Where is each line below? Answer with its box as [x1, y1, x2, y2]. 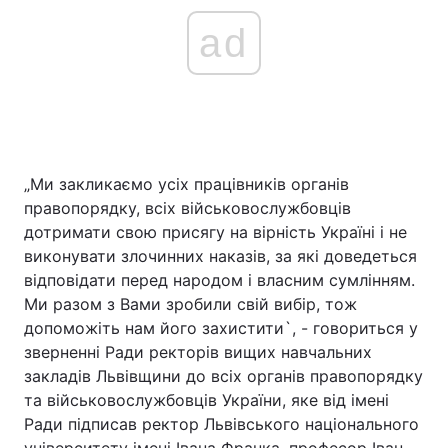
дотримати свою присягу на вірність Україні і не [24, 222, 407, 242]
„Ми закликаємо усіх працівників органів [24, 174, 349, 194]
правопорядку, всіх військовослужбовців [24, 198, 351, 218]
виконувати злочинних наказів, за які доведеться [24, 246, 417, 266]
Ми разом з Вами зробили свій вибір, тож [24, 294, 357, 314]
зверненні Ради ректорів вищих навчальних [24, 342, 372, 362]
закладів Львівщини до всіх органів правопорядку [24, 366, 423, 386]
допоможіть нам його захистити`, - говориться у [24, 318, 418, 338]
